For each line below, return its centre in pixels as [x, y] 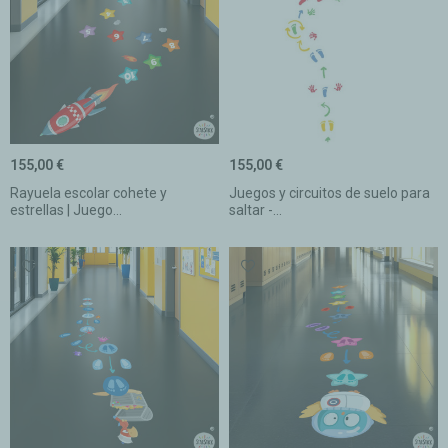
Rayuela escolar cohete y [88, 192]
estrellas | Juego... [66, 209]
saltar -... [255, 209]
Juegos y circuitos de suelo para [329, 192]
